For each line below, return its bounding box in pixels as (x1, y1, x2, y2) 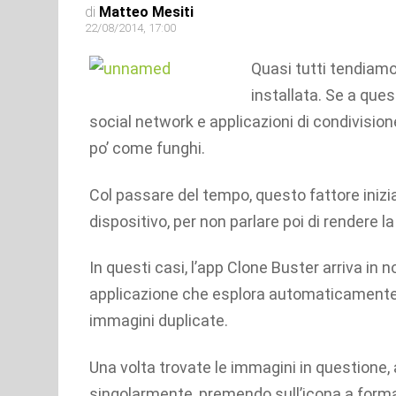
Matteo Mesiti (99, 3, 194, 20)
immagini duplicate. (89, 311, 228, 331)
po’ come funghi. (89, 139, 205, 158)
